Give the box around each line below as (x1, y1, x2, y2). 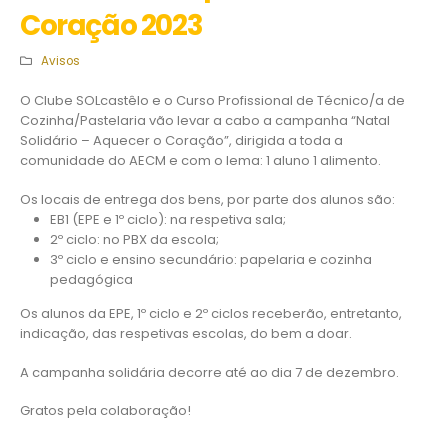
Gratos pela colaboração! (20, 401, 191, 421)
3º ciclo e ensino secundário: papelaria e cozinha (49, 249, 372, 269)
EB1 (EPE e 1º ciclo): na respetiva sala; (49, 209, 286, 229)
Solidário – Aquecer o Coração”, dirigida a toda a (20, 130, 343, 150)
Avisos (40, 52, 80, 69)
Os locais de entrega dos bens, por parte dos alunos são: (20, 189, 395, 209)
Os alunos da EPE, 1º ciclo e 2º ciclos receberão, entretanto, (20, 304, 402, 324)
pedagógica (49, 269, 133, 289)
